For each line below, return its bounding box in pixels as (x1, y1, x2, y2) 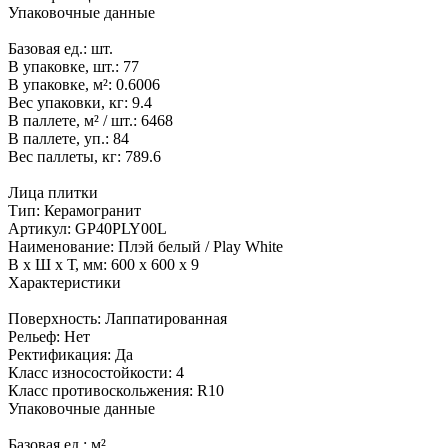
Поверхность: (8, 310, 105, 328)
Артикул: (8, 220, 75, 238)
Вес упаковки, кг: (8, 94, 132, 112)
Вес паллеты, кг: (8, 148, 125, 166)
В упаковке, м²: (8, 76, 116, 94)
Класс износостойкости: (8, 364, 176, 382)
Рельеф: (8, 328, 64, 346)
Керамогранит (44, 202, 141, 220)
